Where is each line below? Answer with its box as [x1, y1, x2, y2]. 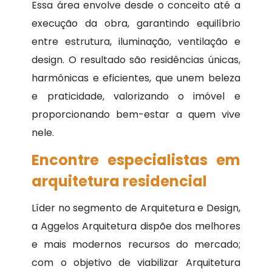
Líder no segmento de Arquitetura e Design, [32, 201, 240, 216]
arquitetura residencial [32, 171, 208, 192]
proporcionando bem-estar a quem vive [32, 107, 240, 122]
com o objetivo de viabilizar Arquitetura [32, 256, 240, 270]
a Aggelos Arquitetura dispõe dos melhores [32, 219, 240, 234]
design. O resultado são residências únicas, [32, 53, 240, 67]
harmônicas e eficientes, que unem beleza [32, 71, 240, 86]
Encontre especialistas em [32, 150, 240, 171]
